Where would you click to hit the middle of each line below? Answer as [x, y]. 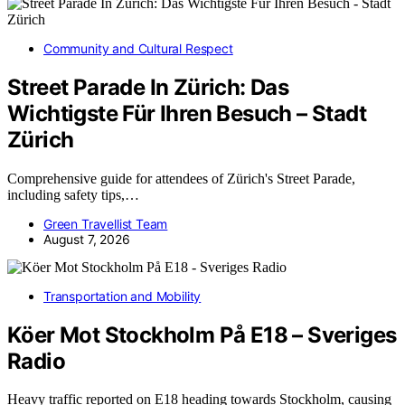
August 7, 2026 [87, 239]
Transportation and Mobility [122, 296]
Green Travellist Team [106, 223]
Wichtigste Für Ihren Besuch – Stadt [187, 113]
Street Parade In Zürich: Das [148, 87]
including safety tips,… [73, 194]
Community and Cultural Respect [138, 48]
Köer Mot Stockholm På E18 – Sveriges [202, 334]
